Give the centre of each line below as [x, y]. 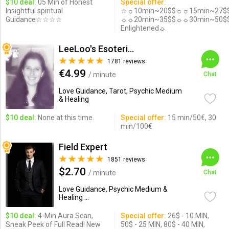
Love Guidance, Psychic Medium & [113, 189]
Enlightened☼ [143, 28]
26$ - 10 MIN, [187, 216]
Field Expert [83, 147]
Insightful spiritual [34, 11]
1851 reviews [126, 159]
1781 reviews [126, 61]
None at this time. [65, 118]
